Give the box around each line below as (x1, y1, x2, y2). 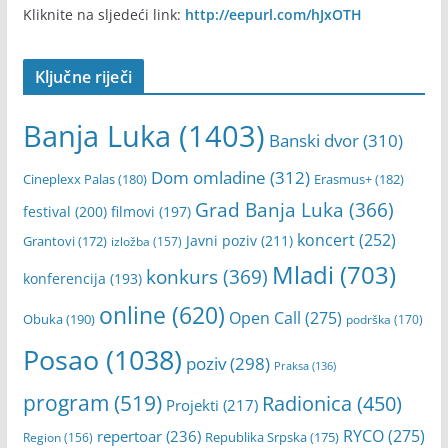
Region (22, 429, 61, 445)
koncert (296, 229, 355, 251)
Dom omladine (150, 165, 266, 189)
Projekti (165, 396, 219, 415)
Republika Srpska (204, 428, 307, 446)
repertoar (96, 426, 162, 446)
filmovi (110, 202, 155, 221)
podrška (345, 311, 391, 328)
